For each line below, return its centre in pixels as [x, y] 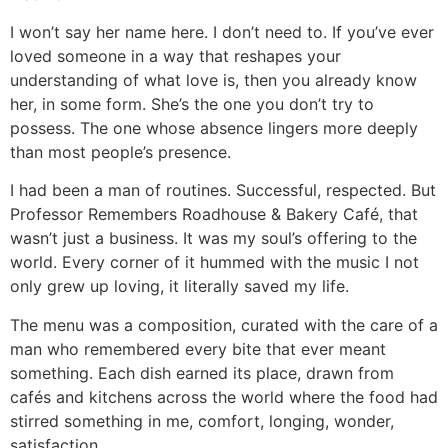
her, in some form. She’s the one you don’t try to [192, 104]
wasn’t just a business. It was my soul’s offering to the [213, 238]
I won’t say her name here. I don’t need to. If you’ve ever [222, 32]
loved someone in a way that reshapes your [175, 56]
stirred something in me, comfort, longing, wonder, [202, 420]
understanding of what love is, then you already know [213, 80]
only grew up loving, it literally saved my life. [179, 286]
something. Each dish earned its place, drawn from [202, 372]
